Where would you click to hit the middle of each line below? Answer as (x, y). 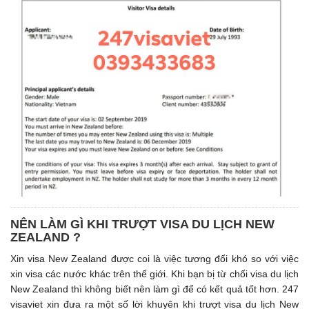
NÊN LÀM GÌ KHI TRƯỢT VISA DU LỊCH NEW (142, 225)
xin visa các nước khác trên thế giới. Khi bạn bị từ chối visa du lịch (154, 274)
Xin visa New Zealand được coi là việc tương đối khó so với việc (154, 259)
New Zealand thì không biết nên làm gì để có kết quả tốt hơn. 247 (154, 289)
